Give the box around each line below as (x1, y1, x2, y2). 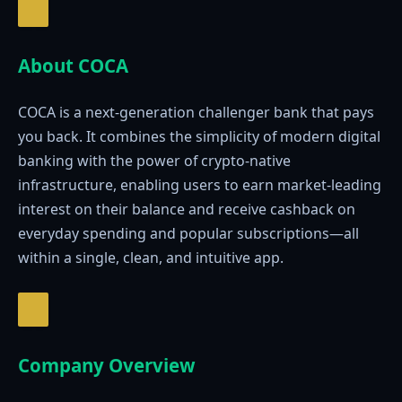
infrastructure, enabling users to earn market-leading (18, 175, 381, 196)
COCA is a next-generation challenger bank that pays (18, 102, 374, 123)
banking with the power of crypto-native (18, 151, 291, 171)
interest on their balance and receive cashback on (18, 199, 355, 220)
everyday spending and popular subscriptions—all (18, 223, 359, 244)
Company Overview (18, 352, 196, 378)
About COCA (18, 52, 128, 78)
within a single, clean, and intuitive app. (18, 248, 284, 268)
